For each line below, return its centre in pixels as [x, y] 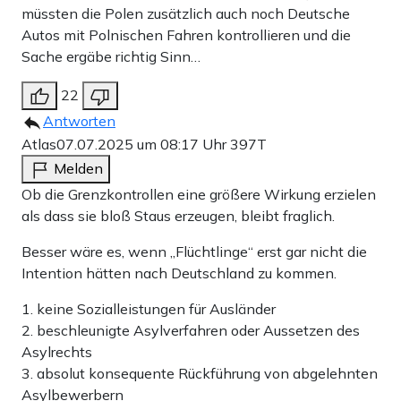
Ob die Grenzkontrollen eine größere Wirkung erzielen [199, 195]
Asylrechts [57, 352]
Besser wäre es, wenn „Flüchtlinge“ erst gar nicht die [194, 252]
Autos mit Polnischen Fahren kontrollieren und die [186, 35]
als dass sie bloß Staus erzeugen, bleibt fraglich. [178, 216]
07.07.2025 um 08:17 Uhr [143, 145]
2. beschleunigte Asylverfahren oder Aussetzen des [191, 331]
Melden [78, 169]
